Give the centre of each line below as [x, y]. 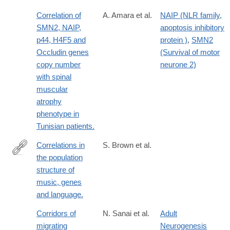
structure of [55, 170]
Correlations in [61, 145]
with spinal [54, 77]
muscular [52, 89]
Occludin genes [63, 52]
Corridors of [56, 214]
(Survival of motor [190, 52]
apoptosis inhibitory [192, 28]
